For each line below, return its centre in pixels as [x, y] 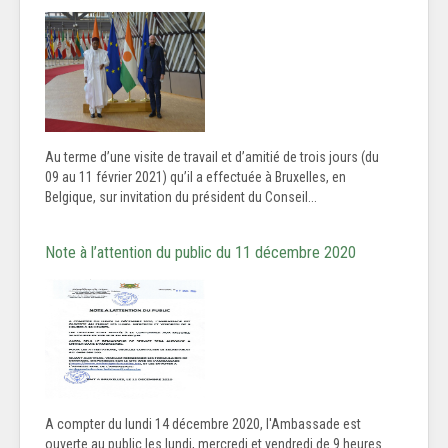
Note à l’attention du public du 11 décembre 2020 [200, 253]
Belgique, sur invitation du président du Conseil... [181, 197]
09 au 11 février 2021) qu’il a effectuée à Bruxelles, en [195, 177]
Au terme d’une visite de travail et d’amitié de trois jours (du [212, 157]
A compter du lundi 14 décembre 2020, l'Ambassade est [203, 424]
